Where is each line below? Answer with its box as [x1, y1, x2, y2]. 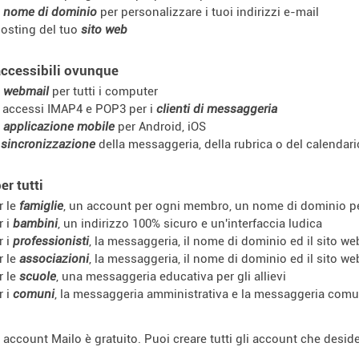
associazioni [19, 251, 89, 266]
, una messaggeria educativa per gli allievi [56, 268, 286, 284]
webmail [3, 83, 49, 99]
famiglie [19, 198, 63, 213]
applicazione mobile [3, 119, 115, 134]
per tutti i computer [49, 83, 158, 99]
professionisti [13, 233, 89, 248]
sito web [81, 22, 127, 37]
